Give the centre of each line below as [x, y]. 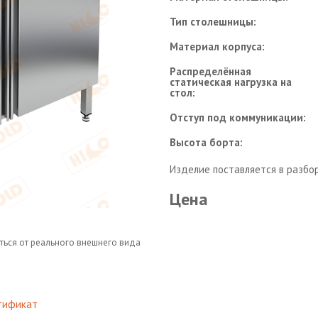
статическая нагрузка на [231, 82]
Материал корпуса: [217, 46]
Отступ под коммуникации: [238, 117]
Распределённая [210, 71]
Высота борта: [206, 142]
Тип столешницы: [213, 22]
